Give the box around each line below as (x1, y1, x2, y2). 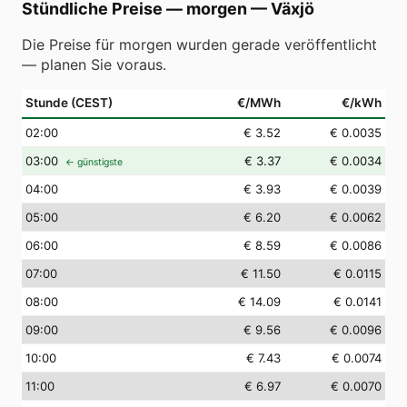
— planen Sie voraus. (22, 55, 166, 74)
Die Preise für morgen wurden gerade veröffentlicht (22, 35, 377, 54)
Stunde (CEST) (25, 95, 113, 110)
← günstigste (65, 156, 123, 168)
